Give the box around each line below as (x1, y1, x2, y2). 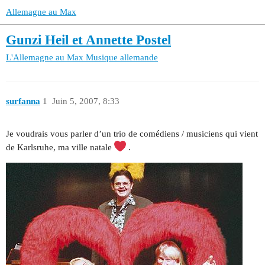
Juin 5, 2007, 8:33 (51, 96, 119, 106)
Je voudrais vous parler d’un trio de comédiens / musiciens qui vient (6, 129, 258, 139)
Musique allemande (86, 52, 158, 62)
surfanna (6, 96, 40, 106)
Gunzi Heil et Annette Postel (6, 33, 171, 48)
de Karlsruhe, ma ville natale (6, 143, 114, 153)
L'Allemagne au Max (6, 52, 83, 62)
